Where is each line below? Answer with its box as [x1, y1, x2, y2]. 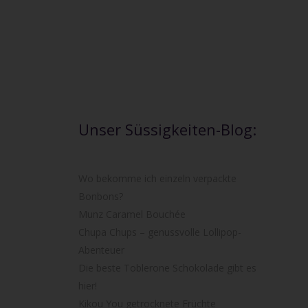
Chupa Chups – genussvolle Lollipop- [78, 225, 241, 239]
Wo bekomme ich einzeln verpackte [78, 172, 236, 186]
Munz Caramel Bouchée [78, 208, 186, 221]
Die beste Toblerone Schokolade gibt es [78, 261, 256, 275]
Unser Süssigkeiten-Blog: [78, 119, 256, 140]
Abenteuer [78, 243, 124, 257]
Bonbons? [78, 190, 123, 203]
